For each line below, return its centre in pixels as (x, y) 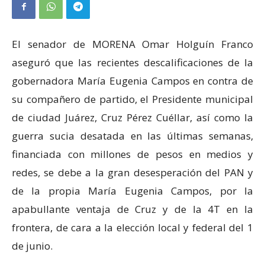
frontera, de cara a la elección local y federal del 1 (132, 227)
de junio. (32, 245)
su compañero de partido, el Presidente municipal (132, 99)
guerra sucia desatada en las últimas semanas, (132, 135)
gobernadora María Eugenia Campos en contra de (132, 80)
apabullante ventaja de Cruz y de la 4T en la (132, 209)
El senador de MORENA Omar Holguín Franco (132, 44)
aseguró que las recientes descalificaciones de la (132, 62)
